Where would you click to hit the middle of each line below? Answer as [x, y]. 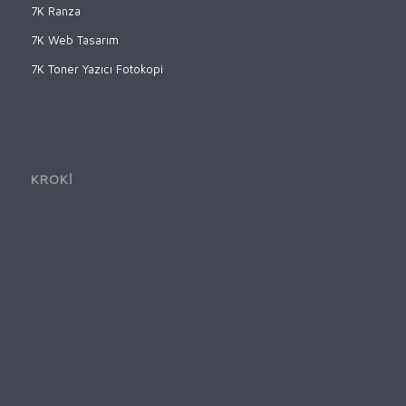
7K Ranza [55, 10]
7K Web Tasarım [74, 39]
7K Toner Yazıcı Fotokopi [97, 68]
